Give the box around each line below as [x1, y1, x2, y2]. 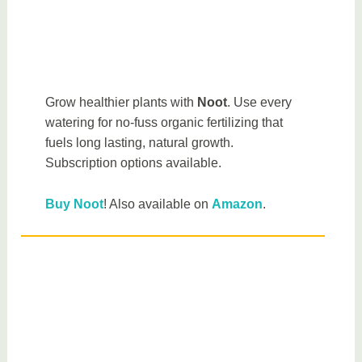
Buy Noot [45, 196, 104, 211]
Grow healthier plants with [45, 95, 198, 110]
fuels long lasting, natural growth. [45, 136, 234, 150]
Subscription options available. [45, 156, 222, 170]
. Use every [227, 95, 293, 110]
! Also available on [103, 196, 213, 211]
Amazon [212, 196, 263, 211]
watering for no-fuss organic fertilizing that [45, 116, 284, 130]
